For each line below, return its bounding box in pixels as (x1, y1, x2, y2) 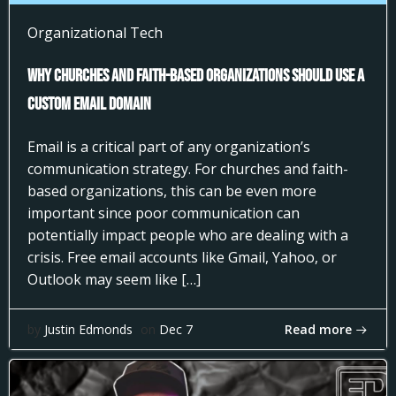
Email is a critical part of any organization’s (27, 137, 310, 156)
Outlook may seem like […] (27, 270, 201, 289)
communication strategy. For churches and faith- (27, 159, 348, 179)
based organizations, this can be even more (27, 181, 316, 201)
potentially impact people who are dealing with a (27, 225, 348, 245)
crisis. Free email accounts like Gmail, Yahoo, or (27, 247, 337, 267)
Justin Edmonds (44, 321, 133, 338)
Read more (285, 320, 352, 338)
